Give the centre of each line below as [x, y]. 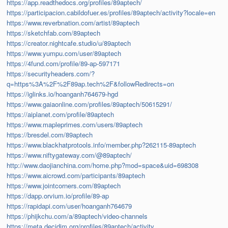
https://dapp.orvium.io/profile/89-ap [58, 196]
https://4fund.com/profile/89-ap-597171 [64, 64]
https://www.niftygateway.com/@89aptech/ [69, 155]
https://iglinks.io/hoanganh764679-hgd [63, 94]
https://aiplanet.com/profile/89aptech [61, 115]
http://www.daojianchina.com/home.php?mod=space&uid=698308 [103, 165]
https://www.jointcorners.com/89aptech [64, 186]
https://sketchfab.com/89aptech [54, 33]
